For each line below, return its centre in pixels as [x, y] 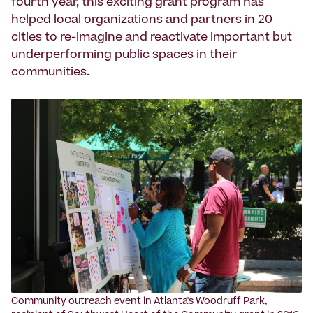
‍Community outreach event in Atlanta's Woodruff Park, [139, 303]
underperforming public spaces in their [124, 56]
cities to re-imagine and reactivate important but [152, 38]
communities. [50, 73]
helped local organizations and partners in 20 [142, 21]
